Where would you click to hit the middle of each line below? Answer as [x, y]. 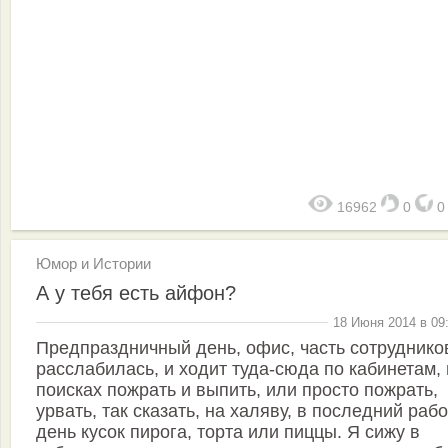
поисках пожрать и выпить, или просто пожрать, [237, 389]
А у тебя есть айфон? [136, 293]
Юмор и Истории [93, 263]
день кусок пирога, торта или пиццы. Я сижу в [228, 431]
